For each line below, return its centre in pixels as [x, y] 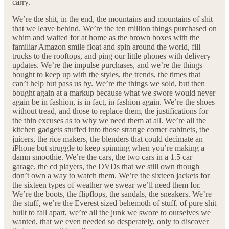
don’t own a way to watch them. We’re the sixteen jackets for [111, 175]
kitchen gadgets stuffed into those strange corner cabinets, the [111, 129]
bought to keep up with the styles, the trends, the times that [106, 74]
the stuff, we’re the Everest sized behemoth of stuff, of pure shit [114, 203]
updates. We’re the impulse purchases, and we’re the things [107, 65]
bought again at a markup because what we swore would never [114, 93]
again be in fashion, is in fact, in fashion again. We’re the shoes [113, 102]
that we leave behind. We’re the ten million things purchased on [114, 28]
